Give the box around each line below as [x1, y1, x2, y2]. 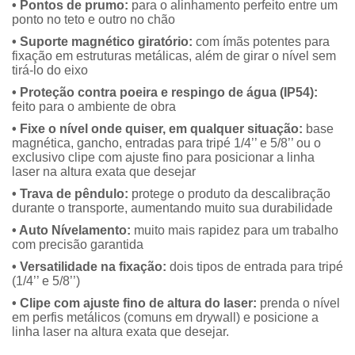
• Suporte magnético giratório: [12, 35, 193, 49]
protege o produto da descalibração [128, 187, 330, 201]
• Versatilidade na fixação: [12, 260, 166, 274]
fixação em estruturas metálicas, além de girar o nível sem [12, 49, 336, 63]
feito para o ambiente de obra [12, 100, 176, 114]
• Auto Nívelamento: [12, 223, 131, 238]
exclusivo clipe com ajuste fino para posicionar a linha [12, 151, 315, 165]
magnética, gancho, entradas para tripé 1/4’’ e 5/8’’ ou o [12, 136, 321, 151]
